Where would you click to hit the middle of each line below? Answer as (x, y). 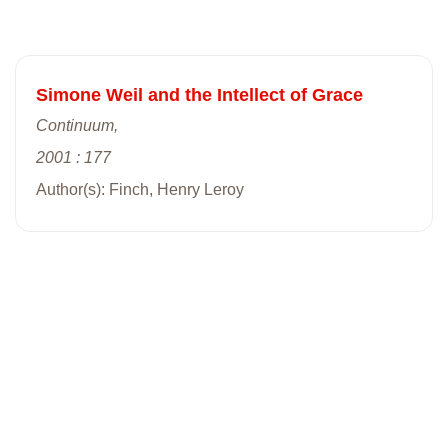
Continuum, (77, 125)
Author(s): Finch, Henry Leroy (140, 189)
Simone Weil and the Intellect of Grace (199, 94)
